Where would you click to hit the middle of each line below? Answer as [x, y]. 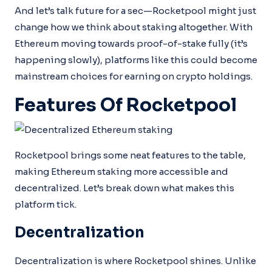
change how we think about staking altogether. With [134, 27]
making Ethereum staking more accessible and [121, 172]
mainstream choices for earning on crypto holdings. [134, 76]
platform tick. [46, 204]
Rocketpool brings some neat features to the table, [130, 155]
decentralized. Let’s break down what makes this [124, 188]
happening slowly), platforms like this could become [136, 59]
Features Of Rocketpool [126, 105]
